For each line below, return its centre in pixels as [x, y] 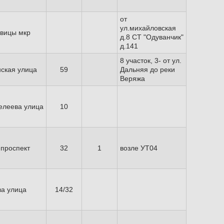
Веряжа [132, 78]
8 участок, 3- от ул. [151, 60]
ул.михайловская [148, 28]
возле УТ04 [139, 148]
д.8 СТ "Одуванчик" [152, 37]
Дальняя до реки [147, 69]
